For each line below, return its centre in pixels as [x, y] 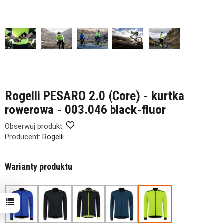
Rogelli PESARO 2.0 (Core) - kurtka [95, 96]
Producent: [23, 137]
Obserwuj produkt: [34, 126]
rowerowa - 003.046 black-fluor [85, 110]
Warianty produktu [39, 167]
